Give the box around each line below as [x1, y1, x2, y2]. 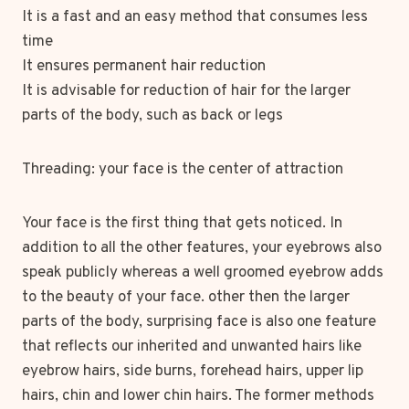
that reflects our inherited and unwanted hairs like [22, 337, 362, 357]
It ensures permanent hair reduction [22, 57, 266, 77]
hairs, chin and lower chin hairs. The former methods [22, 386, 374, 406]
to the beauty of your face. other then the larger [22, 288, 350, 308]
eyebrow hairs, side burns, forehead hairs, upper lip [22, 362, 363, 382]
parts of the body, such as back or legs [22, 106, 283, 126]
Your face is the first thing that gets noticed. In [22, 214, 342, 234]
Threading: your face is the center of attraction [22, 160, 343, 180]
